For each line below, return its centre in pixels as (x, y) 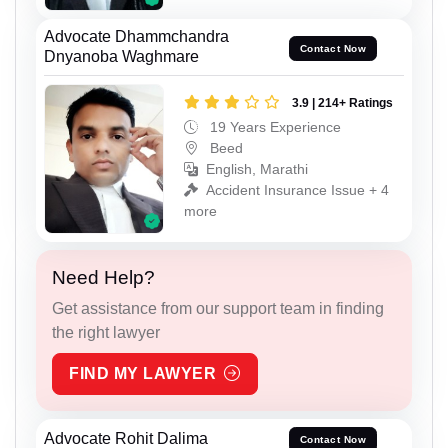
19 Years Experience (273, 127)
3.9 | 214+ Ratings (342, 103)
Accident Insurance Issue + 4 (297, 190)
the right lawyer (106, 332)
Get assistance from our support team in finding (218, 308)
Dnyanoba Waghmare (121, 57)
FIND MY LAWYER (142, 373)
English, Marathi (257, 169)
